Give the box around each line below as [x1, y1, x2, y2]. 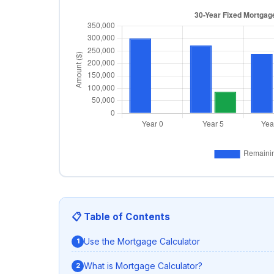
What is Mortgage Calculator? [84, 261, 202, 272]
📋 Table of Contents [72, 210, 170, 223]
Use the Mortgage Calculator [84, 236, 200, 247]
